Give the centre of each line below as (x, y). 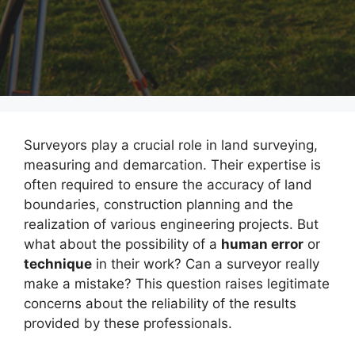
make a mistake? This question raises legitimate (177, 284)
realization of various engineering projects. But (171, 224)
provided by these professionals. (128, 323)
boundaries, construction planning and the (158, 204)
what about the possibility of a (122, 244)
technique (58, 264)
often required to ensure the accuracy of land (168, 185)
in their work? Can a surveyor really (206, 264)
